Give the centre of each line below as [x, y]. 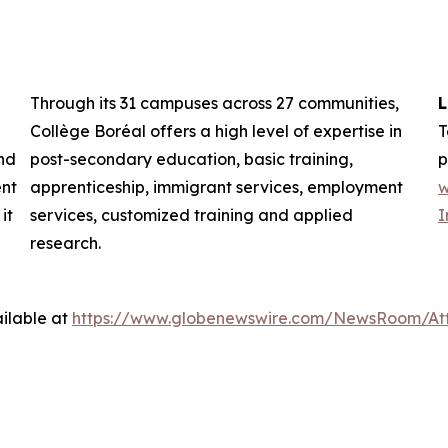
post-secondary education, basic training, [191, 158]
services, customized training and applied [191, 214]
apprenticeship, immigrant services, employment [216, 186]
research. [65, 242]
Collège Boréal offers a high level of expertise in [216, 130]
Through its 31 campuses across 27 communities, [214, 102]
